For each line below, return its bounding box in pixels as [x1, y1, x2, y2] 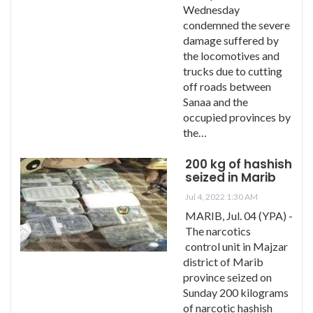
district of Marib [183, 254, 263, 268]
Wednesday [183, 2, 240, 16]
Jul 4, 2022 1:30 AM [185, 191, 258, 202]
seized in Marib [185, 168, 276, 186]
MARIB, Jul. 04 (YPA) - [185, 208, 293, 222]
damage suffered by [183, 33, 279, 47]
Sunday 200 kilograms [183, 285, 289, 299]
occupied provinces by [183, 110, 291, 124]
